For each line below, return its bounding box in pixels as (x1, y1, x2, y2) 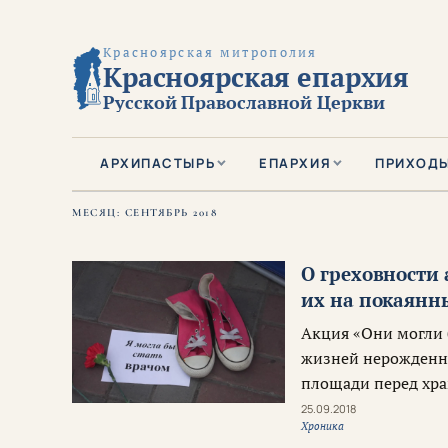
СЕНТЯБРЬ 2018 (124, 206, 217, 220)
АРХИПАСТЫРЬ (100, 154, 216, 173)
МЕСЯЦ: (72, 206, 125, 220)
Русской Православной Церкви (102, 91, 385, 115)
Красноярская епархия (102, 59, 410, 96)
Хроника (301, 419, 345, 434)
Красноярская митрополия (102, 44, 318, 62)
